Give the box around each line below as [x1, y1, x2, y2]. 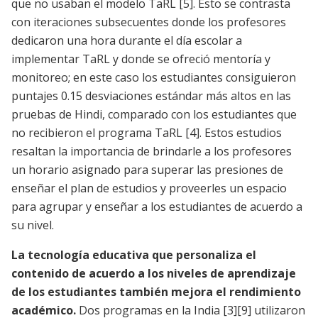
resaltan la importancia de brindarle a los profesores [11, 143, 292, 160]
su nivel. [11, 217, 54, 234]
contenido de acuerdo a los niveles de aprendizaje [11, 265, 296, 282]
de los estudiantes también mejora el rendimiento [11, 284, 301, 300]
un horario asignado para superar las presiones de [11, 162, 283, 178]
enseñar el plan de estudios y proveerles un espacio [11, 180, 287, 197]
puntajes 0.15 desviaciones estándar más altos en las [11, 88, 291, 104]
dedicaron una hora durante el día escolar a [11, 33, 242, 49]
